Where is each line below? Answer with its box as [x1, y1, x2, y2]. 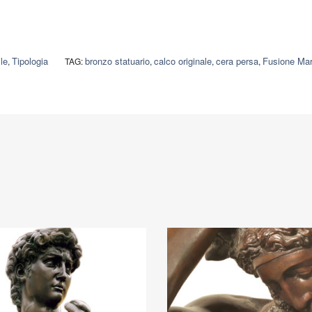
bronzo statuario [84, 54, 150, 68]
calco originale [153, 54, 212, 68]
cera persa [215, 54, 258, 68]
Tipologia [11, 54, 48, 68]
